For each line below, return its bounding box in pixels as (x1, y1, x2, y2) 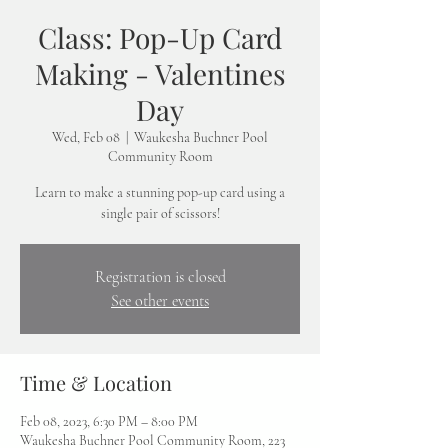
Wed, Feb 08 (52, 129, 120, 146)
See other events (111, 291, 209, 311)
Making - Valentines (34, 55, 286, 92)
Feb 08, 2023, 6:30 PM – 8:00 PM (20, 413, 198, 430)
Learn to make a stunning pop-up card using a (35, 184, 285, 201)
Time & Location (20, 369, 172, 396)
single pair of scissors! (100, 205, 220, 222)
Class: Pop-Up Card (38, 19, 282, 56)
